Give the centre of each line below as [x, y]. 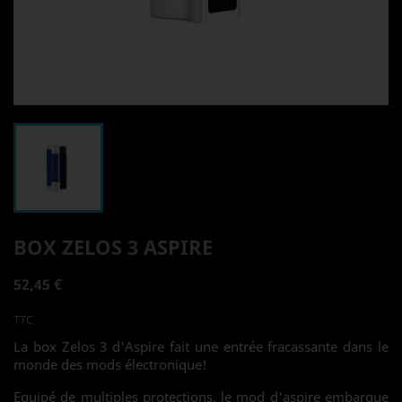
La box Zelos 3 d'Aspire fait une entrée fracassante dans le [201, 346]
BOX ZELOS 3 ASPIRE [113, 247]
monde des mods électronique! [112, 364]
